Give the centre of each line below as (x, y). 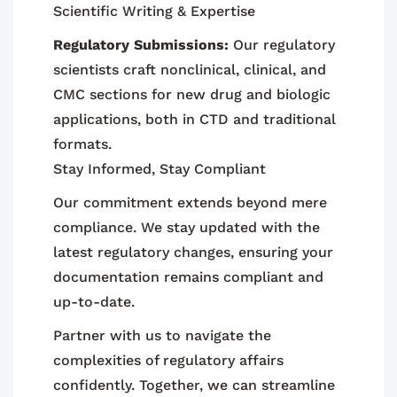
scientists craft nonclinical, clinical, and (190, 69)
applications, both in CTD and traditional (195, 119)
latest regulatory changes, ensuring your (193, 252)
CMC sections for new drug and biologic (192, 94)
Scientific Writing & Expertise (154, 11)
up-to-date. (94, 301)
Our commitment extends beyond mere (190, 202)
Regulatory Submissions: (141, 44)
